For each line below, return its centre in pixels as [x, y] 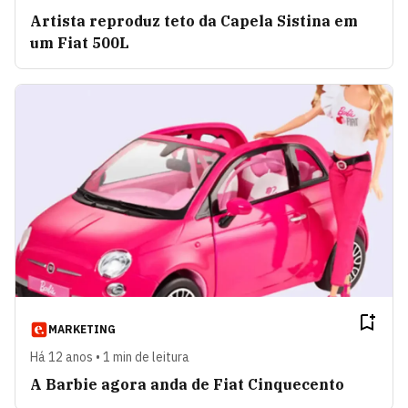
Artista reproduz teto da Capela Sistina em [194, 20]
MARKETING [82, 329]
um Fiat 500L [80, 42]
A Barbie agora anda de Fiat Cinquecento [187, 384]
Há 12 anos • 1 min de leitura [110, 357]
